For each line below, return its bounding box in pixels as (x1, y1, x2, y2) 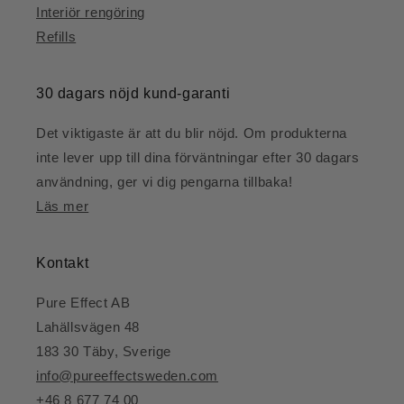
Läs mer (36, 198, 89, 215)
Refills (36, 29, 77, 45)
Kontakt (36, 255, 89, 271)
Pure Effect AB (36, 295, 131, 311)
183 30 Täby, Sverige (36, 344, 171, 360)
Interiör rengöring (36, 5, 145, 21)
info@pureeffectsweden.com (36, 368, 218, 384)
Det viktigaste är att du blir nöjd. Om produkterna (36, 125, 348, 142)
